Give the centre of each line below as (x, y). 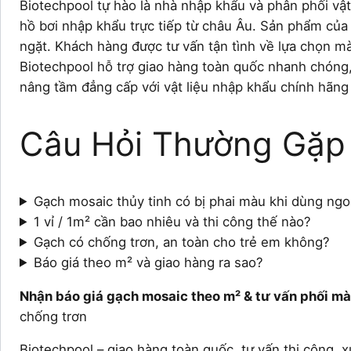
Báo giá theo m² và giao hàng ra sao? (148, 262)
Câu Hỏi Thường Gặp (183, 143)
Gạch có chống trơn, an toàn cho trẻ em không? (181, 242)
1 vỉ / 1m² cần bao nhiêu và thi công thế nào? (172, 221)
